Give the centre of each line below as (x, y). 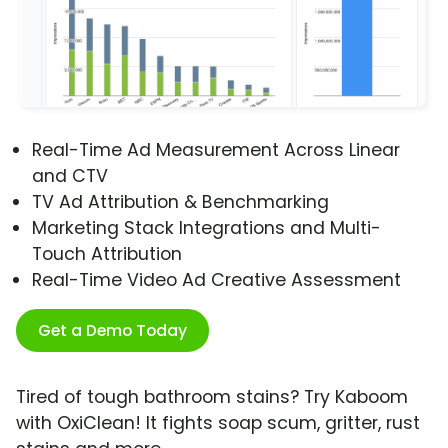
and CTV (70, 176)
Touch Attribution (107, 254)
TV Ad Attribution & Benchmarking (180, 202)
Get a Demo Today (112, 331)
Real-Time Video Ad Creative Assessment (216, 280)
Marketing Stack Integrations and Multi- (206, 228)
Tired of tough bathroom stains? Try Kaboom (212, 397)
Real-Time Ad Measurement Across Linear (216, 150)
